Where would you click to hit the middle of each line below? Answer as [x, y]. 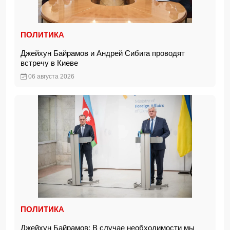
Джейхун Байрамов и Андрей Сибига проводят [103, 53]
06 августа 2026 [51, 76]
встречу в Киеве [51, 63]
